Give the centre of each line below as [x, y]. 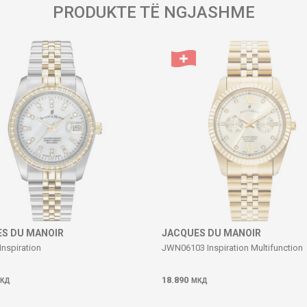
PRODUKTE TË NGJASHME [153, 12]
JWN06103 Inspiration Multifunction [232, 248]
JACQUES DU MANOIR [211, 233]
